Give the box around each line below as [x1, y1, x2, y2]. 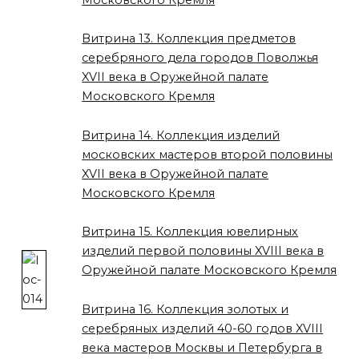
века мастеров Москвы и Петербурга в [82, 340, 323, 355]
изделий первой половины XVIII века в [82, 244, 325, 259]
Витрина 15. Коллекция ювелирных [82, 224, 299, 240]
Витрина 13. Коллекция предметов [82, 31, 296, 46]
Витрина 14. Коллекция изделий [82, 127, 280, 143]
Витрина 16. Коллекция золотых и [82, 301, 289, 317]
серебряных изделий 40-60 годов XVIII [82, 321, 324, 336]
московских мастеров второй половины [82, 147, 333, 162]
